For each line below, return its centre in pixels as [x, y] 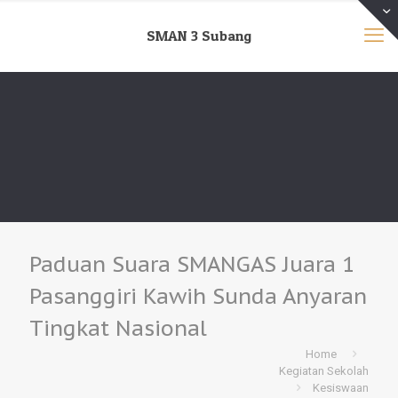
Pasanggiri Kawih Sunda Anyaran [198, 296]
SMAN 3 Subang [199, 36]
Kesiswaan [341, 388]
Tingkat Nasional [118, 328]
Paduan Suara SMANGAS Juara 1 [192, 264]
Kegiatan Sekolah [324, 371]
